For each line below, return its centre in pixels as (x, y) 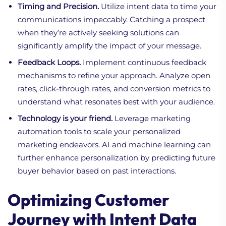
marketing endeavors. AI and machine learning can (114, 144)
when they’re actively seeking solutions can (98, 32)
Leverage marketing (152, 118)
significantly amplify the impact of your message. (109, 45)
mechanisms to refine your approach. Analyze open (114, 75)
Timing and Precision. (58, 6)
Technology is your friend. (65, 118)
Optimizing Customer (89, 200)
